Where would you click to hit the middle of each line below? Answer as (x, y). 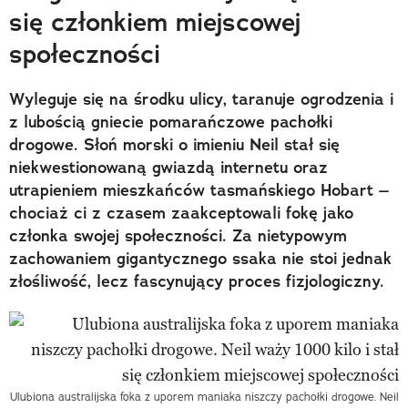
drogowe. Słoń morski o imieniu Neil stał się (174, 144)
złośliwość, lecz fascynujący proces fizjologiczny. (197, 281)
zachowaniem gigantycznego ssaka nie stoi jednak (200, 258)
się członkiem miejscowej (155, 22)
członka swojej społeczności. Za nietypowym (178, 235)
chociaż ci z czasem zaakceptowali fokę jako (181, 213)
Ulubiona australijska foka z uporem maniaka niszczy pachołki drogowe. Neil (204, 396)
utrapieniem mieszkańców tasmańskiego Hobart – (199, 190)
